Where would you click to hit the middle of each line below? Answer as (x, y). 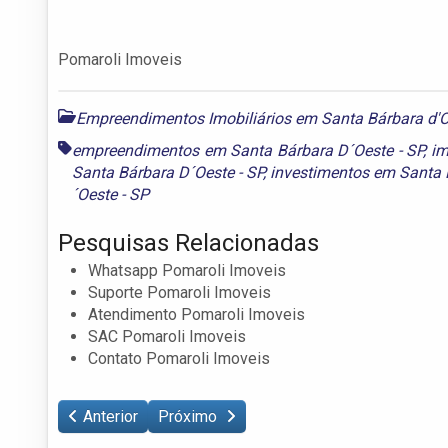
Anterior (110, 416)
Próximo (189, 416)
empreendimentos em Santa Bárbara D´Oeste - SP (248, 150)
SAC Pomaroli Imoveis (167, 336)
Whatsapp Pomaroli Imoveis (187, 270)
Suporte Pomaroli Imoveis (179, 292)
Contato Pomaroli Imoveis (179, 358)
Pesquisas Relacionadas (188, 242)
